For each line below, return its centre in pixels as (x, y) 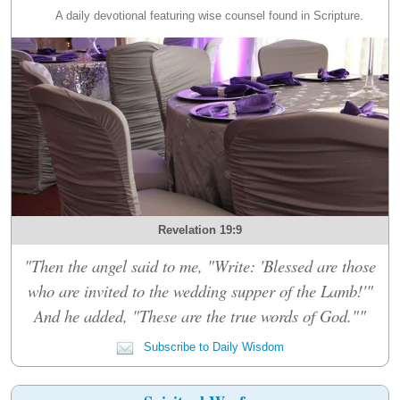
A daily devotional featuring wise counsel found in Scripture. (209, 15)
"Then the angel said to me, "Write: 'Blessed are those (200, 265)
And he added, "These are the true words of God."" (200, 315)
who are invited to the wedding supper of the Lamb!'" (200, 290)
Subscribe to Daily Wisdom (212, 346)
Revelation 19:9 (200, 229)
